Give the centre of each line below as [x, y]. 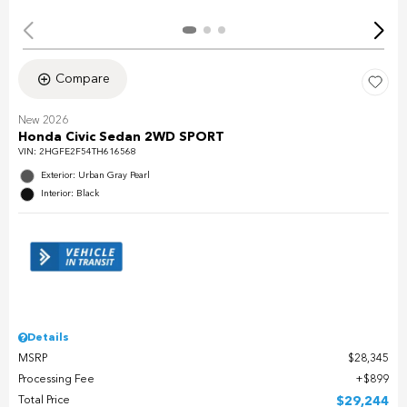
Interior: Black [70, 194]
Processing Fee [56, 380]
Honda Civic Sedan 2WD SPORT [121, 138]
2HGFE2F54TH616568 [88, 152]
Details [48, 338]
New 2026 [43, 121]
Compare [82, 79]
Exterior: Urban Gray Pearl [95, 176]
